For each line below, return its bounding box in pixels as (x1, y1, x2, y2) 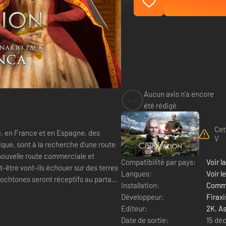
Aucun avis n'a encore (144, 89, 214, 98)
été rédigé (144, 101, 177, 110)
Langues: (121, 168, 152, 178)
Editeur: (121, 203, 147, 213)
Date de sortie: (121, 215, 168, 224)
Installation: (121, 180, 159, 190)
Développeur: (121, 192, 164, 201)
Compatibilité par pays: (121, 157, 196, 166)
